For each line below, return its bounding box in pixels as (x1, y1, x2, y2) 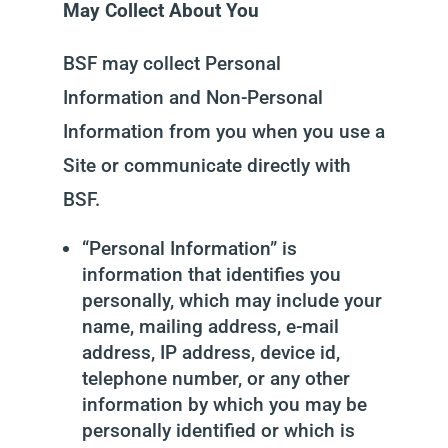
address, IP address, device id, (81, 341, 340, 364)
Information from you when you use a (62, 120, 385, 143)
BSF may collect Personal (62, 52, 281, 75)
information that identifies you (81, 263, 341, 286)
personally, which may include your (81, 289, 382, 312)
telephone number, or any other (81, 367, 350, 390)
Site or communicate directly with (62, 154, 351, 177)
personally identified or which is (81, 419, 355, 442)
